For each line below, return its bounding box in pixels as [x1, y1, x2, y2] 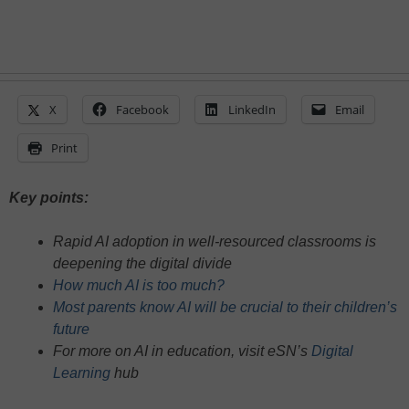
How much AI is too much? [53, 277, 225, 293]
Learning [53, 364, 110, 381]
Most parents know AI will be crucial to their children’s [53, 299, 397, 315]
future [53, 320, 89, 337]
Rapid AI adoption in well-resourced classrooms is [53, 233, 376, 249]
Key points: [9, 189, 89, 205]
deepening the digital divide [53, 255, 232, 271]
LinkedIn [228, 100, 276, 118]
